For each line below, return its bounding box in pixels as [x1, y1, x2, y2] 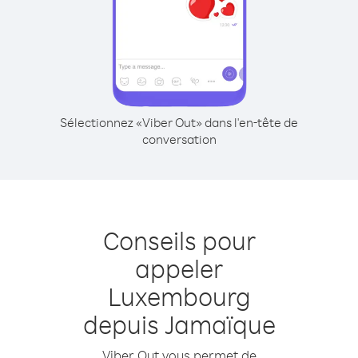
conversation [141, 131, 217, 147]
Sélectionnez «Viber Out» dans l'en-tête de [60, 114, 298, 130]
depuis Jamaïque [82, 308, 276, 340]
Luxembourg [107, 280, 251, 312]
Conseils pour [102, 224, 256, 257]
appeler [135, 252, 223, 284]
